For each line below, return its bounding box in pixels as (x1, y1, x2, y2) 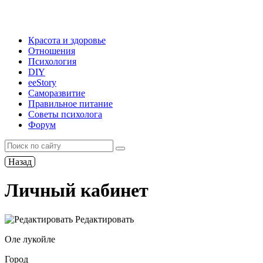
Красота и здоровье (28, 35, 106, 45)
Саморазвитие (28, 88, 85, 98)
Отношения (28, 46, 75, 56)
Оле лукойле (5, 234, 55, 244)
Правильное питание (28, 99, 113, 109)
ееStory (28, 77, 56, 87)
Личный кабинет (5, 180, 149, 201)
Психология (28, 56, 76, 66)
